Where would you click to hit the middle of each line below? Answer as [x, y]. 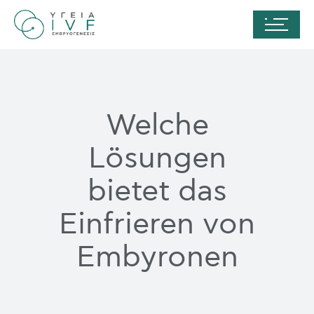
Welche [157, 125]
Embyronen [157, 257]
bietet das [157, 191]
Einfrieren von [157, 224]
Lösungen [157, 158]
